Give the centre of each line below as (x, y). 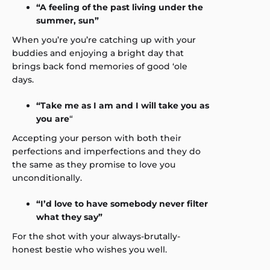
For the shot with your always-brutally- (96, 236)
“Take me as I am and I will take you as (123, 105)
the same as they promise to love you (94, 165)
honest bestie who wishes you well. (89, 250)
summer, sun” (67, 20)
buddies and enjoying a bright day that (98, 53)
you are (53, 119)
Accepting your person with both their (97, 138)
